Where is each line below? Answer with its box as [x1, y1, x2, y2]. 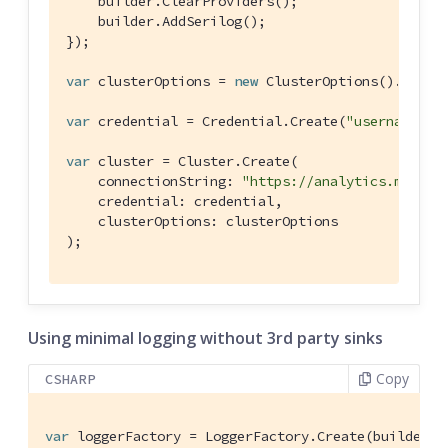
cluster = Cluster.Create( [90, 151, 298, 170]
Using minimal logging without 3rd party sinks [28, 326, 383, 349]
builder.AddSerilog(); [66, 11, 266, 30]
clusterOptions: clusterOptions [66, 211, 338, 230]
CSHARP [45, 369, 96, 388]
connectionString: [66, 171, 242, 190]
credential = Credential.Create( [90, 111, 346, 130]
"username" [346, 111, 426, 130]
